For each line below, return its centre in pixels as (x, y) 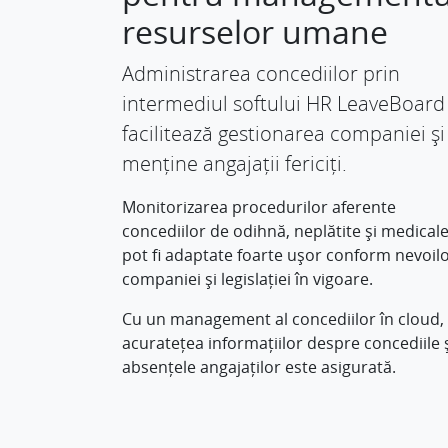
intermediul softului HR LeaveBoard (283, 103)
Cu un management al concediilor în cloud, (282, 319)
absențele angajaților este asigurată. (258, 367)
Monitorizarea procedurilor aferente (258, 207)
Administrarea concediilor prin (260, 73)
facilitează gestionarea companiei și (283, 133)
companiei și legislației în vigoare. (247, 279)
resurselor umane (254, 31)
